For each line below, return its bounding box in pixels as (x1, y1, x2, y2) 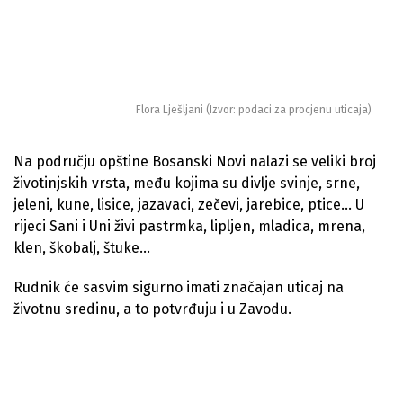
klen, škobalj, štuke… (13, 238, 150, 256)
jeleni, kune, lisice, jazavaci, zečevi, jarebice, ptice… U (13, 195, 364, 213)
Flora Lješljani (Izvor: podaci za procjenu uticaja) (136, 103, 372, 116)
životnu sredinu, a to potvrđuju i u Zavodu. (13, 300, 291, 318)
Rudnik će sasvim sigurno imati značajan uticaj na (13, 278, 344, 296)
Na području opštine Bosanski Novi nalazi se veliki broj (13, 152, 376, 170)
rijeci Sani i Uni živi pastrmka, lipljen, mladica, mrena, (13, 217, 365, 235)
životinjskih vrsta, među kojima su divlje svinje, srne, (13, 174, 360, 192)
